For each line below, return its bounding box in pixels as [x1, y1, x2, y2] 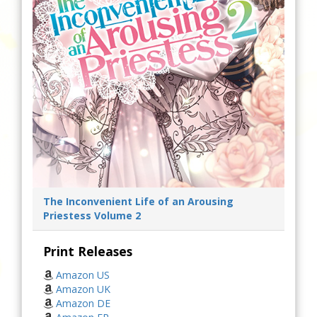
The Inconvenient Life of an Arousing [43, 195, 234, 208]
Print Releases [43, 243, 132, 260]
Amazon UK [56, 282, 110, 296]
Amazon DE [56, 296, 110, 310]
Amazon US [56, 268, 110, 282]
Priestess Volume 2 [43, 209, 141, 222]
